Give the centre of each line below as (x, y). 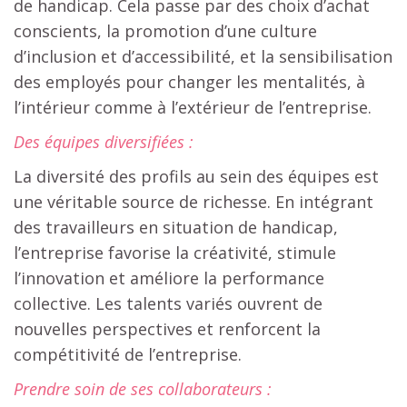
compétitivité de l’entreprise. (128, 354)
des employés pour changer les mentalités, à (189, 81)
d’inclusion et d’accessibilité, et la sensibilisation (203, 56)
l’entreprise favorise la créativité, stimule (175, 252)
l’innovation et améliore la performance (169, 278)
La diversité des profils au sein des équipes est (196, 176)
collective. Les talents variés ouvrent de (168, 303)
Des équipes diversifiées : (104, 141)
